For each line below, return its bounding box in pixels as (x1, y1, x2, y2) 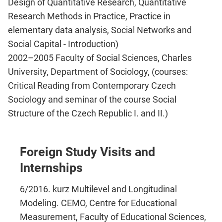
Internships (20, 161, 83, 175)
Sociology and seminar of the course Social (8, 94, 176, 105)
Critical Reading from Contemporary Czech (8, 80, 176, 91)
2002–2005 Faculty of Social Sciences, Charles (8, 53, 192, 63)
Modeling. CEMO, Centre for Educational (20, 197, 177, 208)
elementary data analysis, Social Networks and (8, 25, 192, 36)
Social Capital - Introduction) (8, 39, 118, 50)
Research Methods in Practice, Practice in (8, 11, 170, 22)
